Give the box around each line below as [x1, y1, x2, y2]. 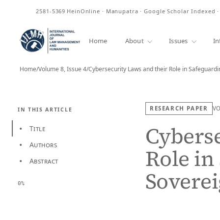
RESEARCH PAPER [150, 105, 208, 112]
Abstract [29, 156, 58, 165]
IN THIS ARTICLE [18, 106, 73, 113]
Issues [169, 36, 188, 45]
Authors [29, 140, 57, 149]
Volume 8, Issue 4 [38, 65, 86, 73]
